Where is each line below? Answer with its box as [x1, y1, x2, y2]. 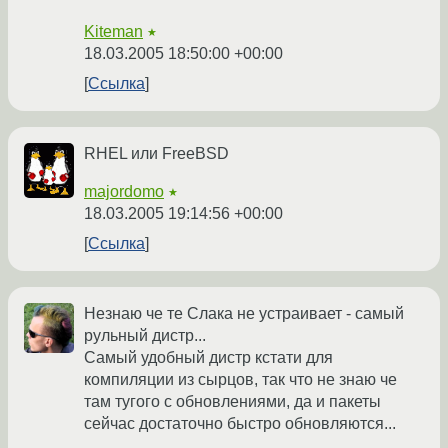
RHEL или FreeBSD [84, 145, 229, 163]
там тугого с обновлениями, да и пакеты [84, 393, 381, 411]
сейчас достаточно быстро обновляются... [84, 415, 396, 433]
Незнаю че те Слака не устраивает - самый [84, 305, 404, 323]
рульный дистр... [84, 327, 206, 345]
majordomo [84, 183, 164, 201]
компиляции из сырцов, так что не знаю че [84, 371, 397, 389]
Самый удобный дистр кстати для [84, 349, 333, 367]
